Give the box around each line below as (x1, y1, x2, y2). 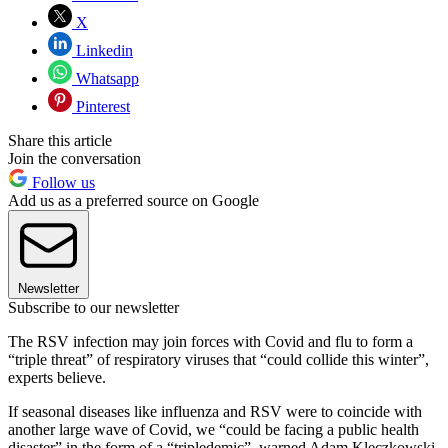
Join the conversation (8, 149, 141, 167)
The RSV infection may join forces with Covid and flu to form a (8, 332, 413, 350)
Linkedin (72, 41, 133, 59)
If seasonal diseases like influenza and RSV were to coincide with (8, 402, 422, 420)
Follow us (28, 173, 95, 191)
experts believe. (8, 368, 106, 386)
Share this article (8, 131, 112, 149)
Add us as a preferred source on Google (8, 191, 259, 209)
